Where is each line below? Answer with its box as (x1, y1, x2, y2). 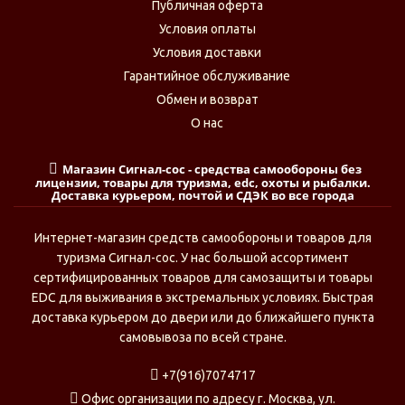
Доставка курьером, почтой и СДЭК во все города (51, 187, 354, 203)
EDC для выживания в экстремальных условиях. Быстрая (32, 290, 373, 305)
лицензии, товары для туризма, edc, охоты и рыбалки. (34, 174, 371, 191)
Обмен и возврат (155, 92, 259, 107)
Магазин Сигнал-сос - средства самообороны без (61, 161, 362, 177)
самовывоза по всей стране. (118, 330, 287, 344)
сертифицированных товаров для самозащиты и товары (33, 270, 372, 285)
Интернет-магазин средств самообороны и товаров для (33, 231, 372, 245)
